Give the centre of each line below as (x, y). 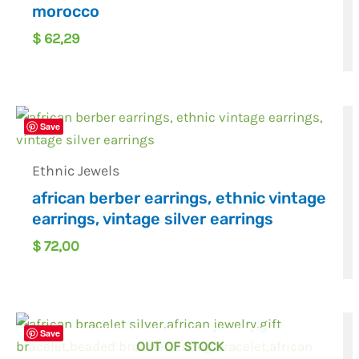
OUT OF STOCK (179, 346)
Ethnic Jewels (76, 170)
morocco (66, 12)
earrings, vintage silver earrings (153, 218)
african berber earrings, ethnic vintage (179, 198)
